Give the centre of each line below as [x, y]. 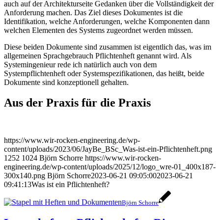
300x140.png [25, 176]
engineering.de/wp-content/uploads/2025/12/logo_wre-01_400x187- [110, 167]
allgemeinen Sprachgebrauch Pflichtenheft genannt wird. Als [98, 55]
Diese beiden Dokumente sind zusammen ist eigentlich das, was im [108, 47]
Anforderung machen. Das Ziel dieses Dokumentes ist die [93, 12]
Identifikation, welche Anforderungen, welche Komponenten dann [107, 21]
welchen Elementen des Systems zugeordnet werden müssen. [98, 30]
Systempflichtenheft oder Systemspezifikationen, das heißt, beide [104, 73]
